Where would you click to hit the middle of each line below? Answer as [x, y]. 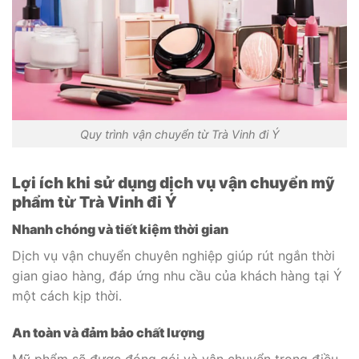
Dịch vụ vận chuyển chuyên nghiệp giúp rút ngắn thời [173, 256]
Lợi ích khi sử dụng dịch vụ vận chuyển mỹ [173, 183]
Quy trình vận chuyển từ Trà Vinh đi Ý [179, 134]
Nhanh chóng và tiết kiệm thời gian [120, 230]
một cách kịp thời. [67, 296]
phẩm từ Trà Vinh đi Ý [95, 202]
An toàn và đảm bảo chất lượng [108, 332]
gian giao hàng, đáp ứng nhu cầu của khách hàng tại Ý [177, 276]
